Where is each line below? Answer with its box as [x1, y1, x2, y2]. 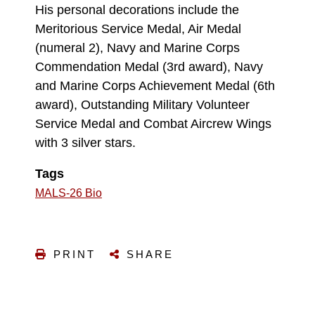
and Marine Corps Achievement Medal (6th [35, 78, 275, 93]
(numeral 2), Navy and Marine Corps [35, 40, 240, 55]
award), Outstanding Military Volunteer [35, 97, 250, 112]
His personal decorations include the [35, 2, 239, 17]
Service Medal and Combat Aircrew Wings [35, 116, 271, 131]
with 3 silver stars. [35, 135, 136, 150]
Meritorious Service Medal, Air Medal [35, 21, 241, 36]
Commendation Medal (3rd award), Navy [35, 59, 263, 74]
